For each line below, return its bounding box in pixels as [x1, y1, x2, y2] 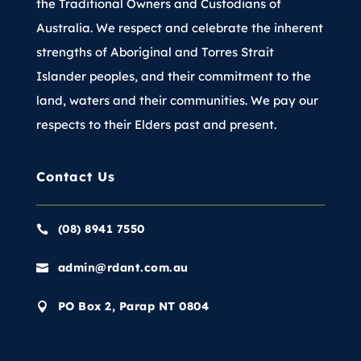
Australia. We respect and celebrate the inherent [35, 20, 323, 36]
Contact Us [35, 168, 115, 185]
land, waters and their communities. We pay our [35, 93, 318, 109]
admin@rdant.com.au [57, 260, 189, 276]
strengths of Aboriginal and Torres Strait [35, 44, 274, 60]
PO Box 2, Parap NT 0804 [57, 299, 210, 314]
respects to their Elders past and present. [35, 117, 280, 133]
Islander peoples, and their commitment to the [35, 68, 311, 85]
